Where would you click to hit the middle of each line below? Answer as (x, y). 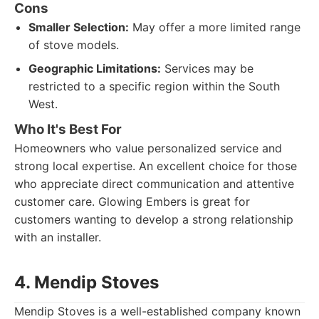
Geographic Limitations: (95, 68)
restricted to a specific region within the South (154, 86)
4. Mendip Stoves (87, 282)
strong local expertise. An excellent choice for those (156, 166)
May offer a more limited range (215, 27)
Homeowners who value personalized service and (148, 148)
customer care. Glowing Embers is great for (132, 202)
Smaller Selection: (79, 27)
